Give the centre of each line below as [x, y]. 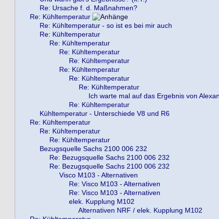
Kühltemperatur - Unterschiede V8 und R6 [105, 113]
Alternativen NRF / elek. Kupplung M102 [140, 210]
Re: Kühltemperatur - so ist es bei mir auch [106, 25]
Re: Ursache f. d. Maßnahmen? [88, 8]
